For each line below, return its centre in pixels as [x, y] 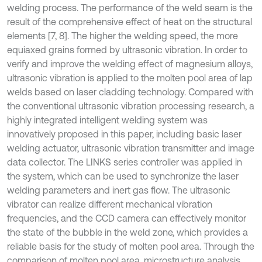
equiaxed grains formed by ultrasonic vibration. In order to [127, 50]
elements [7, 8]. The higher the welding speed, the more [123, 36]
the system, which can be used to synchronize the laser [123, 176]
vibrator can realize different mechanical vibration [110, 204]
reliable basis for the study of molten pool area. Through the [131, 247]
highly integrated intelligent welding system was [107, 120]
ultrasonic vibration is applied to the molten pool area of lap [130, 78]
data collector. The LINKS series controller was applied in [125, 162]
